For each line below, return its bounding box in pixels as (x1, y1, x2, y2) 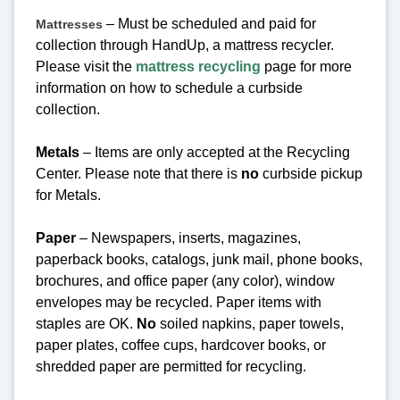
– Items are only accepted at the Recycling (79, 144, 350, 160)
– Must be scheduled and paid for (103, 15, 316, 31)
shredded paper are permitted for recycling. (36, 358, 310, 374)
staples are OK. (36, 315, 137, 331)
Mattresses (36, 16, 103, 31)
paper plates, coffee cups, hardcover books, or (36, 337, 326, 353)
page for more (261, 58, 352, 74)
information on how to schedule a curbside (36, 79, 303, 96)
